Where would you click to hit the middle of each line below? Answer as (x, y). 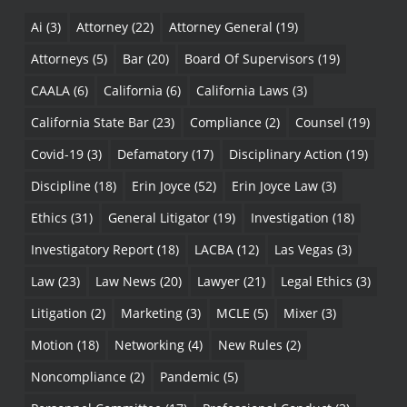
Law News (125, 281)
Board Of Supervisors (249, 58)
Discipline (60, 185)
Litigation (59, 313)
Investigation (289, 217)
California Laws (242, 90)
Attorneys (60, 58)
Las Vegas (303, 249)
